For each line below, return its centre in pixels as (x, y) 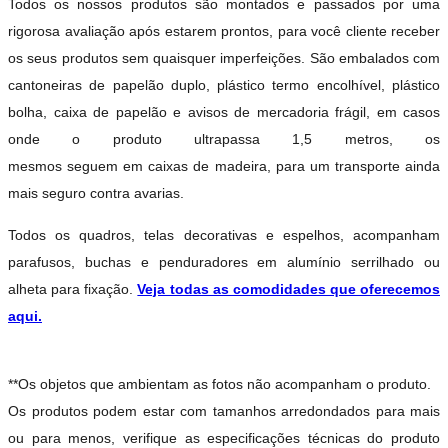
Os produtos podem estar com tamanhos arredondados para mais (224, 410)
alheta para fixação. (73, 288)
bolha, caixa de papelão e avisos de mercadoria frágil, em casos (224, 111)
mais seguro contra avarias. (98, 192)
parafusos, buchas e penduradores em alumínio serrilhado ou (224, 261)
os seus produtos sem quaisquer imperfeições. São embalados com (224, 57)
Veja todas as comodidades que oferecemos (288, 288)
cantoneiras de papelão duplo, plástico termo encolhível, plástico (224, 84)
